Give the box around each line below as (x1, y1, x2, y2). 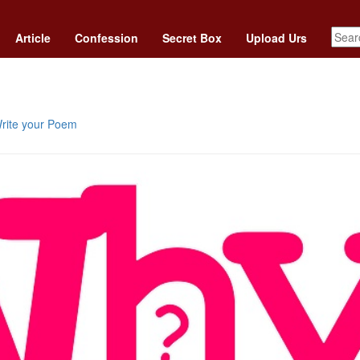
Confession (75, 30, 138, 46)
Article (15, 30, 51, 46)
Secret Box (162, 30, 222, 46)
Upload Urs (246, 30, 307, 46)
